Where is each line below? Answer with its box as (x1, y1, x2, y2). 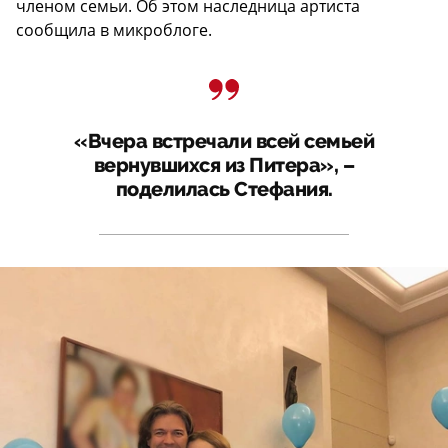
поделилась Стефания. (115, 177, 333, 201)
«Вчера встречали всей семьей (74, 129, 374, 153)
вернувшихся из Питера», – (93, 153, 355, 177)
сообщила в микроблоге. (16, 18, 212, 41)
